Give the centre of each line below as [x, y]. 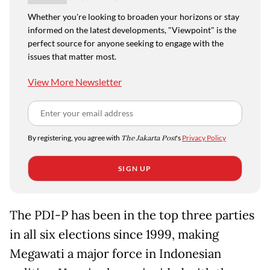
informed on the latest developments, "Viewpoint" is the [132, 30]
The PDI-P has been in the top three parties [132, 215]
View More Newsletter [75, 82]
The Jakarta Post [149, 139]
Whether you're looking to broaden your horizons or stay [133, 17]
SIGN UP [135, 169]
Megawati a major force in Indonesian [115, 254]
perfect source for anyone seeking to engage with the [126, 43]
